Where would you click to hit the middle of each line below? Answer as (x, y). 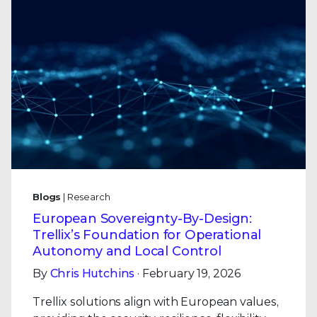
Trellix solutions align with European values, (156, 302)
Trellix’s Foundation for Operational (147, 235)
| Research (86, 197)
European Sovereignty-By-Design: (143, 219)
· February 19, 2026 (188, 273)
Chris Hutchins (92, 273)
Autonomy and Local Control (127, 251)
